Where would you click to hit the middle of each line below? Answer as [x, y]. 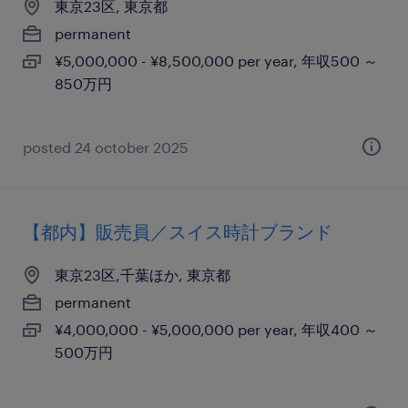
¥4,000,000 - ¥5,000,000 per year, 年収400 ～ [216, 329]
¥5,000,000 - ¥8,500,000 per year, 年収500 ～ [216, 61]
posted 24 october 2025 [106, 147]
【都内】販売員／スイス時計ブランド [178, 231]
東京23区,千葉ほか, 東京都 [143, 275]
